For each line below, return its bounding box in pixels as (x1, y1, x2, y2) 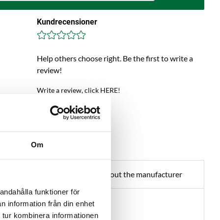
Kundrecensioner (36, 17, 97, 27)
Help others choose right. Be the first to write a (36, 54, 193, 63)
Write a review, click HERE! (36, 86, 120, 94)
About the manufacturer (100, 169, 183, 179)
